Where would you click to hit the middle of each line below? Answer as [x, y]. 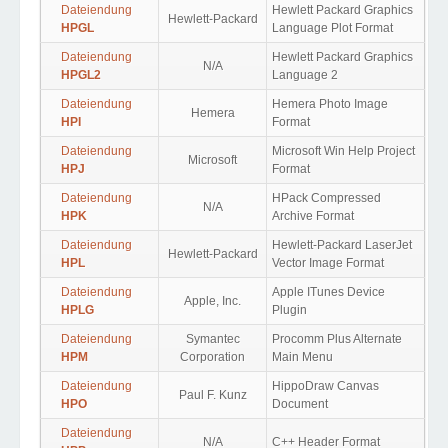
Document [300, 404]
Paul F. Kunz [212, 395]
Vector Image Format [328, 263]
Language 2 [305, 75]
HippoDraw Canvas [325, 386]
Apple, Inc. [212, 301]
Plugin [289, 310]
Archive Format [313, 216]
